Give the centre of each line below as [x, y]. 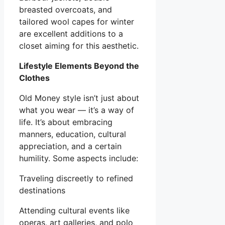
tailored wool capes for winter [77, 21]
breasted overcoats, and [66, 9]
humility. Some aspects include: [79, 158]
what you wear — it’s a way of [77, 110]
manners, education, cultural [73, 134]
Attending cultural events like [74, 210]
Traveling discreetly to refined [76, 178]
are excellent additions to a [71, 33]
